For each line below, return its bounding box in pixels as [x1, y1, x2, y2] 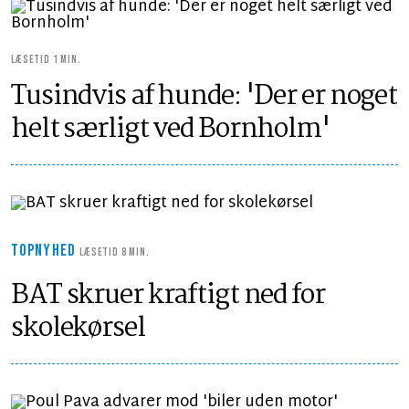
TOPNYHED [11, 241, 80, 260]
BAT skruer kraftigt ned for [11, 274, 325, 318]
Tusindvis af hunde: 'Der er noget [11, 75, 398, 119]
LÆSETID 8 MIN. [79, 246, 150, 259]
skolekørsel [11, 307, 145, 351]
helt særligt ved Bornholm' [11, 108, 330, 152]
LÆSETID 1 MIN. [11, 53, 81, 67]
